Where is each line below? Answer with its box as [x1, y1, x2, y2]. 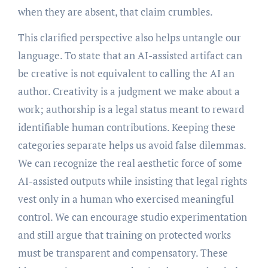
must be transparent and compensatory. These [17, 246, 228, 260]
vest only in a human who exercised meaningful [17, 192, 234, 206]
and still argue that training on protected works [17, 228, 231, 242]
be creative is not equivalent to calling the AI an [17, 66, 234, 81]
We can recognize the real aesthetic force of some [17, 156, 242, 170]
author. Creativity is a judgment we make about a [17, 84, 240, 99]
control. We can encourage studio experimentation [17, 210, 247, 224]
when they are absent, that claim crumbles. [17, 5, 213, 19]
